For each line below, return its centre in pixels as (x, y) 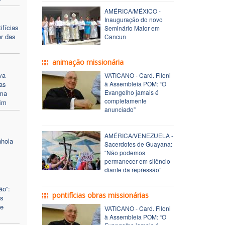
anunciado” (120, 109)
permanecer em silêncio (137, 161)
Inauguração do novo (133, 19)
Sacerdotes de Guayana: (138, 144)
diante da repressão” (133, 169)
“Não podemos (125, 152)
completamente (125, 100)
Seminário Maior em (132, 28)
